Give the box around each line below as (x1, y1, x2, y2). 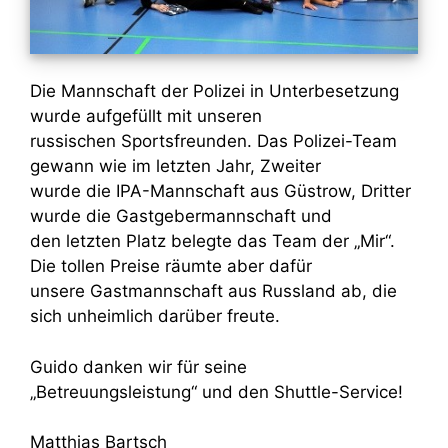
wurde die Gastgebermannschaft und (30, 206, 332, 227)
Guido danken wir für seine (30, 356, 247, 377)
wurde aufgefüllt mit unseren (30, 106, 262, 127)
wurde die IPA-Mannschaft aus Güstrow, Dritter (30, 181, 411, 202)
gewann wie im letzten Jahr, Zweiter (30, 156, 321, 177)
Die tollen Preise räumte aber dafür (30, 256, 312, 277)
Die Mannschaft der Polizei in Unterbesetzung (30, 81, 399, 102)
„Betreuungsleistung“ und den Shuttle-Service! (30, 381, 403, 402)
